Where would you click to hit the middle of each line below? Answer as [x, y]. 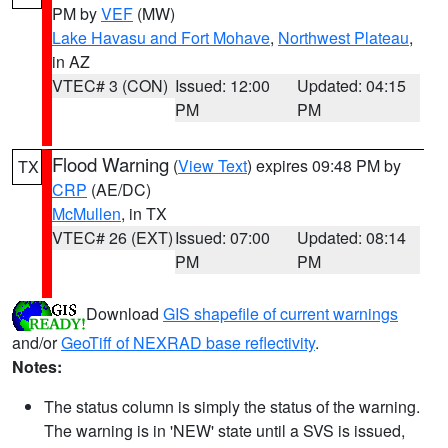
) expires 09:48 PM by [324, 165]
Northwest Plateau [343, 37]
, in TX [144, 213]
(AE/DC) [119, 189]
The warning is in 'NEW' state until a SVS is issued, [224, 430]
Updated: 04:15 [352, 85]
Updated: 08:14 [352, 237]
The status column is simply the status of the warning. [232, 406]
